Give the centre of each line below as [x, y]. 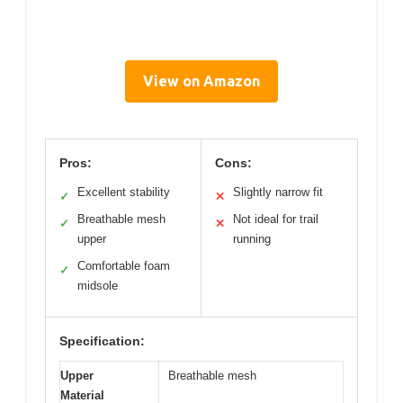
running [252, 238]
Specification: [102, 340]
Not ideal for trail [276, 219]
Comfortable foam [124, 265]
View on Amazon [201, 81]
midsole [98, 285]
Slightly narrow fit [278, 192]
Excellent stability [124, 192]
